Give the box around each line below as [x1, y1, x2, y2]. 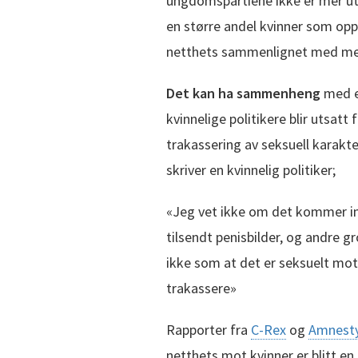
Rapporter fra [166, 320, 251, 339]
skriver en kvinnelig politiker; [166, 160, 336, 179]
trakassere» [166, 278, 237, 297]
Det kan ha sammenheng [166, 83, 320, 102]
